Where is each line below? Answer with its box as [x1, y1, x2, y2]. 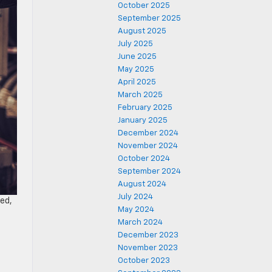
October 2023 [118, 257, 170, 265]
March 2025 [118, 91, 163, 99]
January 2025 [118, 117, 168, 124]
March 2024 [118, 219, 163, 226]
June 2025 [118, 53, 157, 61]
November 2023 [118, 244, 178, 252]
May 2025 [118, 66, 154, 73]
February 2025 [118, 104, 172, 112]
